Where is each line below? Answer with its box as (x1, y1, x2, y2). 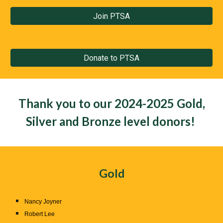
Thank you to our (18, 96, 114, 111)
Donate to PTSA (84, 53, 139, 63)
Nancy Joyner (24, 198, 62, 205)
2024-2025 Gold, (114, 96, 205, 111)
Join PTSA (93, 11, 130, 21)
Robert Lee (24, 211, 55, 218)
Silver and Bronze (25, 114, 121, 128)
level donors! (120, 114, 198, 128)
